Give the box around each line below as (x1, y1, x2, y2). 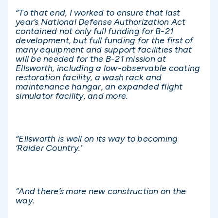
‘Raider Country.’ (16, 143, 82, 154)
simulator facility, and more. (16, 91, 128, 102)
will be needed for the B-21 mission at (16, 54, 166, 65)
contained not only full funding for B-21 (16, 26, 173, 37)
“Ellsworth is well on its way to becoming (16, 133, 178, 145)
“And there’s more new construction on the (16, 185, 186, 197)
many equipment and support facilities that (16, 44, 192, 55)
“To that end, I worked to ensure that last (16, 7, 181, 18)
